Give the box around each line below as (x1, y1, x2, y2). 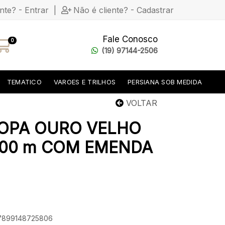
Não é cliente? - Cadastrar (73, 5, 174, 15)
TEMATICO (7, 77, 42, 86)
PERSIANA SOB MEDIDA (128, 77, 202, 86)
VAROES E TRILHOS (53, 77, 116, 86)
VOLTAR (124, 98, 157, 108)
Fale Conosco (103, 34, 158, 44)
